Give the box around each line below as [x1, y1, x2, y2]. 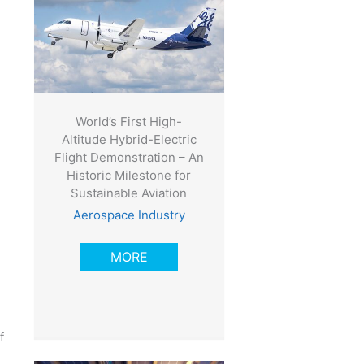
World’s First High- [76, 114, 183, 130]
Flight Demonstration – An [54, 149, 204, 166]
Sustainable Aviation [71, 185, 188, 201]
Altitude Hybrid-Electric [61, 132, 197, 148]
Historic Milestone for [67, 167, 192, 184]
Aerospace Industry [72, 207, 185, 223]
